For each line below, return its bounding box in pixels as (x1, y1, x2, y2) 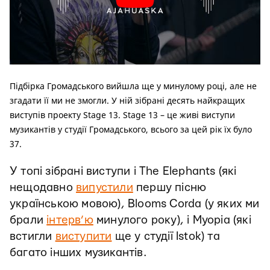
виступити (55, 230, 112, 242)
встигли (10, 230, 55, 242)
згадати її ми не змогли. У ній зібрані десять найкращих (10, 94, 245, 106)
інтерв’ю (46, 214, 93, 226)
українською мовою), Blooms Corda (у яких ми (10, 198, 260, 210)
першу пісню (133, 181, 207, 193)
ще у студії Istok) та (111, 230, 220, 242)
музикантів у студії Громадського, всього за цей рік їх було (10, 123, 252, 135)
